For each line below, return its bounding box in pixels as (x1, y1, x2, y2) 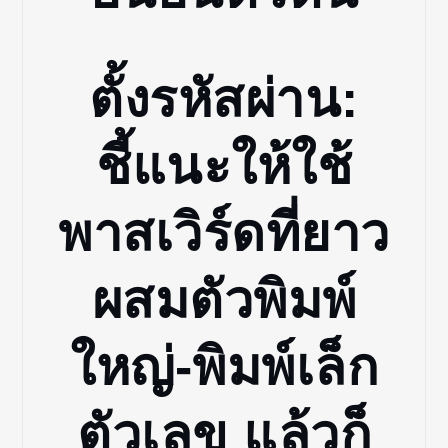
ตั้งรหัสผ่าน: (89, 69, 359, 128)
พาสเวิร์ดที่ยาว (58, 203, 390, 262)
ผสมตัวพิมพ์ (91, 270, 357, 329)
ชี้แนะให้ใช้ (96, 136, 352, 195)
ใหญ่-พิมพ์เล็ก (70, 337, 378, 396)
